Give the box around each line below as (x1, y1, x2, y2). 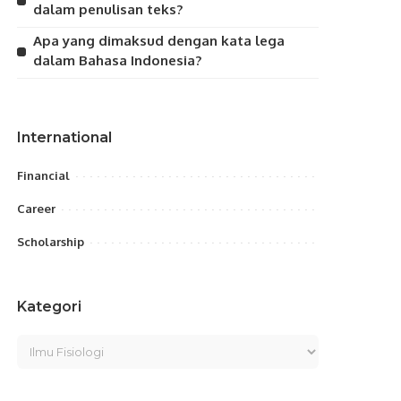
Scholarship (17, 235, 85, 249)
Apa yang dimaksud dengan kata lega (33, 32, 286, 49)
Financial (17, 168, 71, 183)
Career (17, 201, 56, 216)
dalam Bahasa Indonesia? (33, 52, 202, 69)
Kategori (17, 298, 82, 315)
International (17, 129, 113, 146)
